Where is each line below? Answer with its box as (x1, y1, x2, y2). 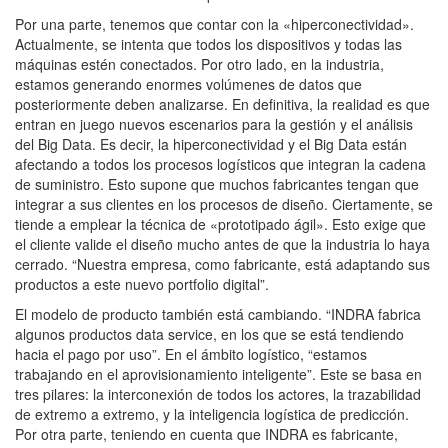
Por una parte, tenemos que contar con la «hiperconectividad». (15, 14, 414, 35)
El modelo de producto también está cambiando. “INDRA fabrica (15, 304, 421, 325)
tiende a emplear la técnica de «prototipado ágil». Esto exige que (15, 214, 426, 235)
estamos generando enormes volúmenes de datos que (15, 74, 362, 95)
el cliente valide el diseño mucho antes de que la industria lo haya (15, 234, 430, 255)
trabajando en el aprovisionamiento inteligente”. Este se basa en (15, 364, 422, 385)
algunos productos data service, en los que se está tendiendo (15, 324, 404, 345)
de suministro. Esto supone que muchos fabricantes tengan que (15, 174, 419, 195)
